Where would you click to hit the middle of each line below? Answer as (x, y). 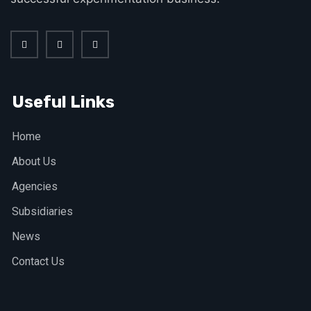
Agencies (35, 187)
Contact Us (38, 262)
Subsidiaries (42, 212)
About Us (34, 162)
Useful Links (63, 102)
